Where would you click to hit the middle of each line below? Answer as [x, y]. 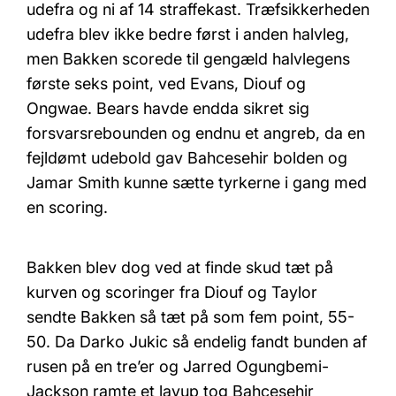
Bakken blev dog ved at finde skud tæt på [180, 267]
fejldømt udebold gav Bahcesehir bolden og [187, 157]
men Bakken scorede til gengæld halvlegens [188, 58]
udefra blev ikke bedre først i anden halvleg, [188, 34]
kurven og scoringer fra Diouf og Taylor [172, 292]
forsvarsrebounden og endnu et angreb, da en [196, 133]
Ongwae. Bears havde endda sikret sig [168, 108]
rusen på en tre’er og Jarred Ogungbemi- [178, 366]
